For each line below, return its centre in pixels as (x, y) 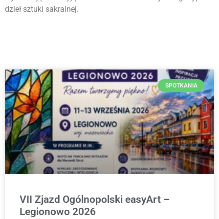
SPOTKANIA (181, 86)
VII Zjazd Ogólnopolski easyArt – (95, 199)
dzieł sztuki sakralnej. (42, 9)
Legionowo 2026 (58, 211)
